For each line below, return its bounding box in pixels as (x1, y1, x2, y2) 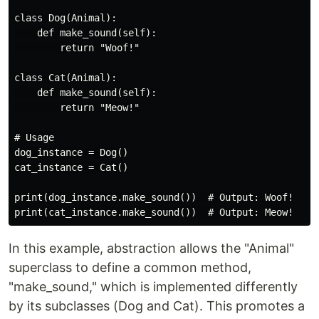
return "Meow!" (14, 102, 140, 114)
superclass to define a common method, (9, 260, 251, 276)
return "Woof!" (14, 42, 140, 54)
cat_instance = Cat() (14, 162, 128, 174)
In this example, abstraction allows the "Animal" (9, 241, 294, 256)
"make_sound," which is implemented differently (9, 279, 298, 295)
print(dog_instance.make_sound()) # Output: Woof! (14, 192, 293, 204)
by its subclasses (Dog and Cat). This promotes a (9, 298, 305, 314)
